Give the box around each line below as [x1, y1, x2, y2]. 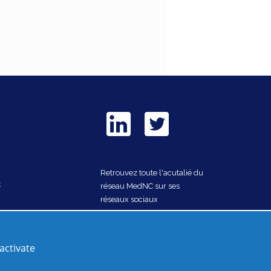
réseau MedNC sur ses [100, 181, 180, 191]
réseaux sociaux [100, 194, 158, 204]
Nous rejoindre [100, 214, 163, 223]
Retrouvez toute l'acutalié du [100, 168, 203, 177]
